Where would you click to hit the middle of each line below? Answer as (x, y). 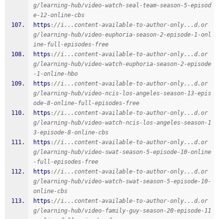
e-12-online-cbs (59, 15)
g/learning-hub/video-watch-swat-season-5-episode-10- (122, 181)
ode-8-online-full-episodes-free (86, 103)
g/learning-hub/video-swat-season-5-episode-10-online (122, 152)
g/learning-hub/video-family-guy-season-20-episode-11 (122, 211)
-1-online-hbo (55, 74)
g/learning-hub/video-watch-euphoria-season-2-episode (122, 64)
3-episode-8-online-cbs (71, 132)
